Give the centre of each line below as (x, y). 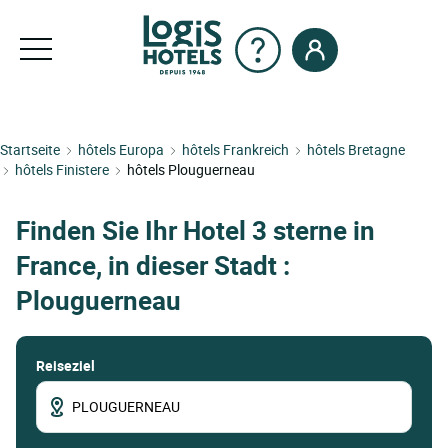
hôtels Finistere (62, 169)
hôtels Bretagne (356, 149)
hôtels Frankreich (235, 149)
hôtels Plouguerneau (191, 169)
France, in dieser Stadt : (153, 266)
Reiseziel (65, 365)
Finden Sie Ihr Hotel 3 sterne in (195, 231)
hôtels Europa (121, 149)
